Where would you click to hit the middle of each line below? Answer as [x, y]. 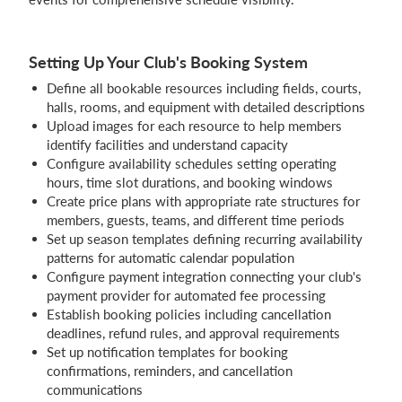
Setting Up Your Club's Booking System [168, 62]
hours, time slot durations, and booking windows [190, 182]
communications [95, 389]
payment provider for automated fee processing [186, 295]
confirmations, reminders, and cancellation [170, 371]
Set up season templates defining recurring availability [205, 239]
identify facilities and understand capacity [167, 144]
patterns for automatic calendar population [170, 258]
